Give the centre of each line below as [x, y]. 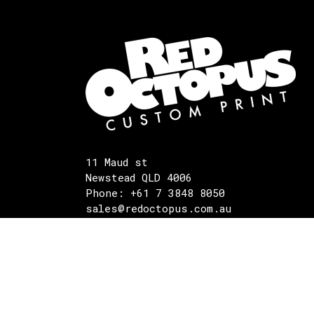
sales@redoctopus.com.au [158, 208]
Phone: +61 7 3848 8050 [155, 193]
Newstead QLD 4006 [139, 177]
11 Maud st [117, 162]
